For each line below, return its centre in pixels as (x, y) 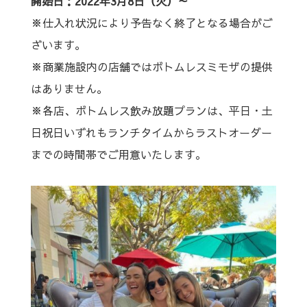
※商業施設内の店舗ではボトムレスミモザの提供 (151, 66)
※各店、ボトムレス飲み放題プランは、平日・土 (151, 110)
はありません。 (69, 88)
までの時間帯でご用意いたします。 (118, 154)
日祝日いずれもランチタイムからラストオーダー (151, 132)
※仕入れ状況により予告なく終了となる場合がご (151, 23)
